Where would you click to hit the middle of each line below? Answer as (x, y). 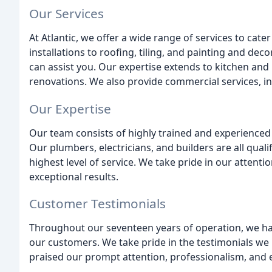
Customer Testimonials (97, 204)
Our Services (66, 13)
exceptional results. (74, 176)
